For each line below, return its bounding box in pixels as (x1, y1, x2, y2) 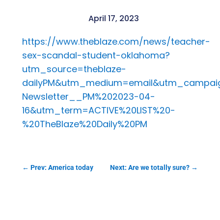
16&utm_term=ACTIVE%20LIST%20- (22, 104, 175, 117)
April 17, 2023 (88, 13, 139, 25)
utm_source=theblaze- (22, 63, 126, 76)
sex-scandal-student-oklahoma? (22, 49, 170, 62)
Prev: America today (30, 164, 93, 172)
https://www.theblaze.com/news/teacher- (22, 35, 210, 48)
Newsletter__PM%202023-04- (22, 90, 155, 103)
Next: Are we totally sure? (110, 164, 190, 172)
